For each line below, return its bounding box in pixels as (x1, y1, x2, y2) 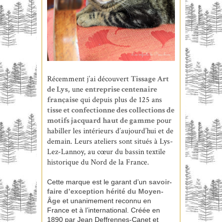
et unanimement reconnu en (60, 196, 151, 205)
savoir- (149, 177, 172, 186)
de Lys (47, 84, 68, 95)
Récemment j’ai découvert (47, 73, 131, 84)
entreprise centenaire (85, 84, 157, 95)
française (47, 94, 78, 105)
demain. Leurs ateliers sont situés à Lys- (47, 136, 173, 147)
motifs (47, 115, 71, 126)
